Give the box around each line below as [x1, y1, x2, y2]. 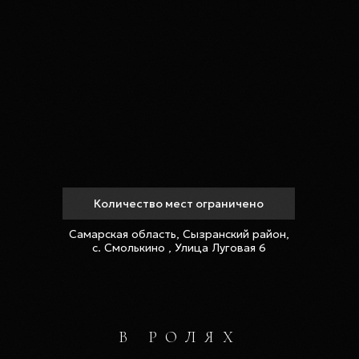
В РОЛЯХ [118, 328, 242, 347]
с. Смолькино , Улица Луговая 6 [92, 240, 266, 255]
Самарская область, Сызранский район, [69, 227, 289, 241]
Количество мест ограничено [94, 196, 264, 211]
